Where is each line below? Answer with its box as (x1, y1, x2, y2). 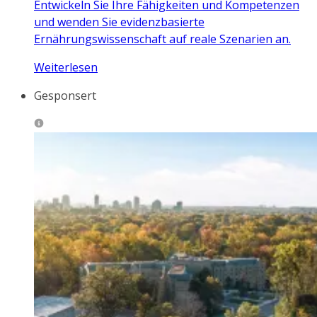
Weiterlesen (34, 59, 98, 76)
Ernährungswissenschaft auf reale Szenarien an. (34, 31, 291, 47)
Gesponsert (34, 88, 96, 104)
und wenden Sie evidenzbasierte (34, 14, 204, 30)
